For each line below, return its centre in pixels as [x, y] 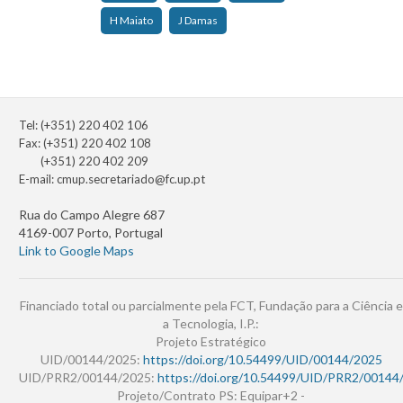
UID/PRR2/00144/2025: [88, 378]
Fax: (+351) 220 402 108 [85, 143]
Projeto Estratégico [211, 342]
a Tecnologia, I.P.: [211, 324]
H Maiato [131, 21]
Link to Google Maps [76, 251]
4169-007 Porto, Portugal [91, 233]
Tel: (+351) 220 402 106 [84, 125]
